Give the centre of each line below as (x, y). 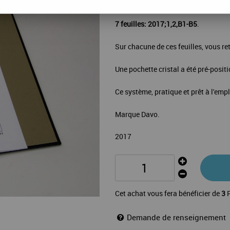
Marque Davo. (137, 114)
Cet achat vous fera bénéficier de (168, 193)
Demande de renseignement (176, 217)
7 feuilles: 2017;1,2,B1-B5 (156, 24)
